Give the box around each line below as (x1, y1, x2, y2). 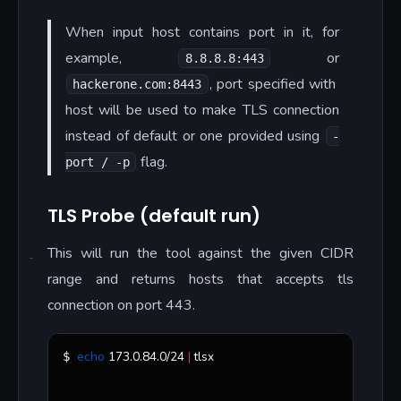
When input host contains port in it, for (65, 22, 339, 43)
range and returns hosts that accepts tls (47, 269, 354, 290)
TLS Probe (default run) (47, 203, 260, 229)
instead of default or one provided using (65, 126, 325, 147)
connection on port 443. (47, 295, 195, 316)
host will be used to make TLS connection (65, 100, 339, 121)
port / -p (65, 155, 130, 170)
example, (65, 48, 178, 69)
